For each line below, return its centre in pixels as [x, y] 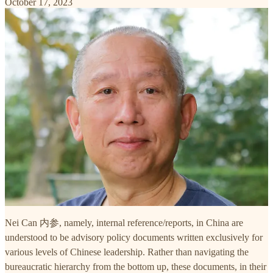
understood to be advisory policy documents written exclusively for [134, 237]
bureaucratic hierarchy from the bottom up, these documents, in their [136, 266]
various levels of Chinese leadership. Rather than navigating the [127, 252]
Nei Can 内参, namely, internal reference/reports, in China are [124, 222]
